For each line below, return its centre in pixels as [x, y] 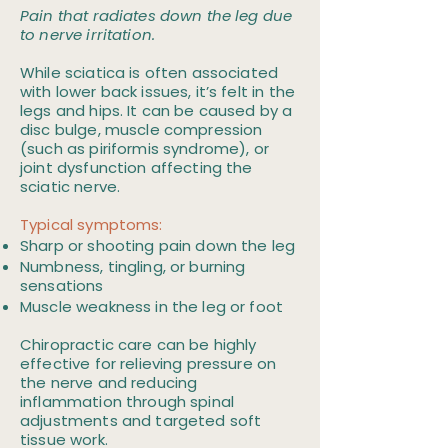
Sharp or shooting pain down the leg [158, 245]
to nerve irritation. [88, 34]
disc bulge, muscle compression [141, 129]
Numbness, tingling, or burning [133, 266]
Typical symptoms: [91, 224]
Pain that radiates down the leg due [156, 15]
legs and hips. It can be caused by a [156, 110]
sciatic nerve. [70, 186]
